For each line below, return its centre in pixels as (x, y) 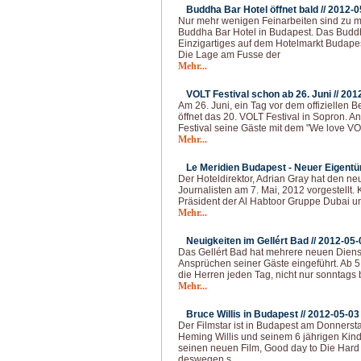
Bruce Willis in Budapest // (247, 314)
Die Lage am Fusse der (229, 55)
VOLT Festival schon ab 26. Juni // (263, 94)
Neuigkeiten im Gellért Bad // (252, 241)
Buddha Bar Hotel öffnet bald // (257, 10)
